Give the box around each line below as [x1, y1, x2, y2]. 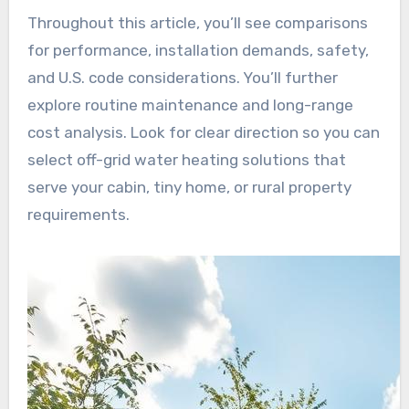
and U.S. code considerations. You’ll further [26, 68, 338, 87]
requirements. [26, 204, 130, 224]
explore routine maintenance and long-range [26, 95, 353, 114]
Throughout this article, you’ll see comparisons [26, 13, 368, 32]
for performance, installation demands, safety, [26, 40, 369, 59]
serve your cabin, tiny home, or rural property [26, 177, 351, 196]
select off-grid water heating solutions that [26, 150, 346, 169]
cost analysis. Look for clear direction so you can [26, 122, 380, 142]
